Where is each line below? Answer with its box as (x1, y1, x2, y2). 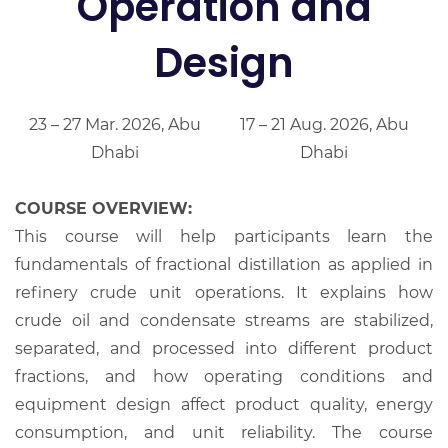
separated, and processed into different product (15, 338, 433, 358)
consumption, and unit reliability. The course (15, 422, 433, 442)
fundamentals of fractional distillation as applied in (15, 254, 433, 274)
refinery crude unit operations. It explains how (15, 282, 433, 302)
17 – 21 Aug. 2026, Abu (239, 114, 409, 134)
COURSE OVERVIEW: (15, 198, 192, 218)
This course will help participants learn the (15, 226, 433, 246)
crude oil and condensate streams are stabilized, (15, 310, 433, 330)
